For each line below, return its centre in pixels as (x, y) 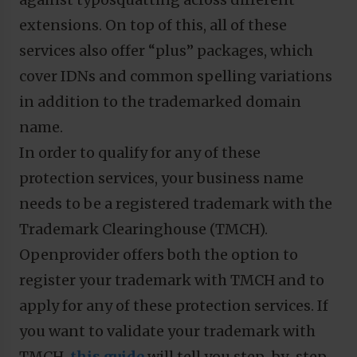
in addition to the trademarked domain (160, 101)
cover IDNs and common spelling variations (176, 76)
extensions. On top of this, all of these (153, 25)
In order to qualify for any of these (140, 152)
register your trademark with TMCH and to (172, 280)
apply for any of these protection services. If (174, 305)
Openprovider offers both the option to (159, 254)
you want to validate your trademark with (167, 331)
